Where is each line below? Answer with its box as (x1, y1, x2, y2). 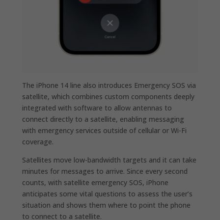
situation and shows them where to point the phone (22, 200, 191, 210)
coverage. (22, 137, 54, 147)
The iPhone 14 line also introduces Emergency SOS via (22, 81, 196, 90)
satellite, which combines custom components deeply (22, 92, 194, 102)
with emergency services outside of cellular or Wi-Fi (22, 126, 187, 136)
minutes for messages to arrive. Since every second (22, 166, 188, 176)
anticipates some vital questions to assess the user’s (22, 189, 192, 199)
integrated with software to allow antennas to (22, 103, 172, 113)
